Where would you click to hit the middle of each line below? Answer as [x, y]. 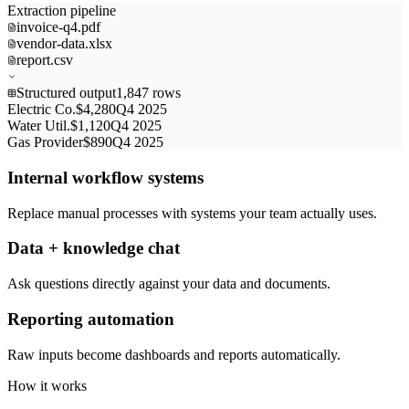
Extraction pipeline [62, 11]
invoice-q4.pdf [58, 27]
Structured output [66, 93]
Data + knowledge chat [94, 248]
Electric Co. [42, 110]
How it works [47, 385]
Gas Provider [45, 142]
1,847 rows [148, 93]
